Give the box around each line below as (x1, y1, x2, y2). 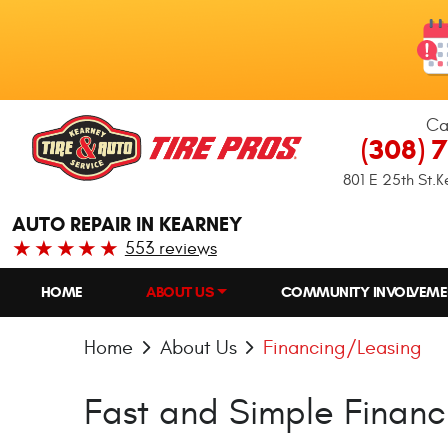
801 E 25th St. (343, 171, 436, 189)
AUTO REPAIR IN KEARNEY (12, 212, 242, 237)
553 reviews (124, 238, 217, 259)
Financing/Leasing (263, 335, 422, 359)
